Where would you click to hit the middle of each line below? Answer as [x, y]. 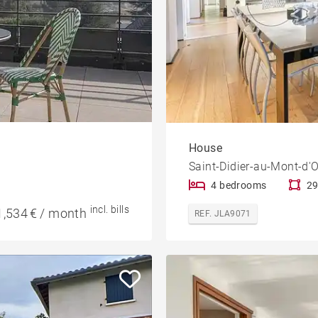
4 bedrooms [239, 185]
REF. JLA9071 [223, 213]
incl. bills [109, 209]
